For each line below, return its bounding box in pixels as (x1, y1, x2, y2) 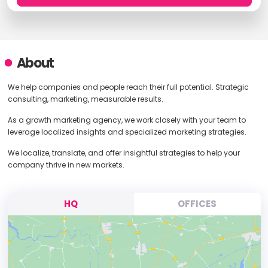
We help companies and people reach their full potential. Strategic (7, 82, 249, 92)
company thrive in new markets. (7, 160, 124, 170)
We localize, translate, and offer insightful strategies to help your (7, 148, 240, 158)
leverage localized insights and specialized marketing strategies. (7, 127, 246, 137)
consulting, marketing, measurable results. (7, 94, 163, 104)
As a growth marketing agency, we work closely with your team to (7, 115, 246, 125)
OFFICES (178, 197, 217, 210)
